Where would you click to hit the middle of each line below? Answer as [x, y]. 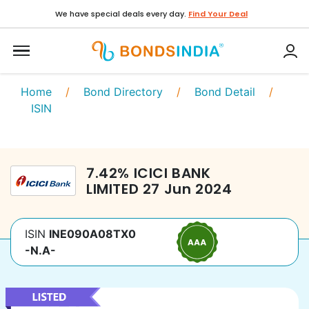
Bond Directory [123, 92]
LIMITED [113, 189]
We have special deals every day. [121, 14]
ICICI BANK [172, 173]
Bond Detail [225, 92]
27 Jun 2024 [187, 189]
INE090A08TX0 [92, 234]
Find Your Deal [218, 14]
